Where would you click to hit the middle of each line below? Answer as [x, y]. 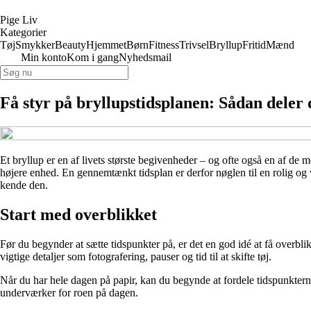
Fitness [164, 45]
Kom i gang [93, 57]
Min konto [44, 57]
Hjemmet [106, 45]
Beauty [70, 45]
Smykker [35, 45]
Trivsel [194, 45]
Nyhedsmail [145, 57]
